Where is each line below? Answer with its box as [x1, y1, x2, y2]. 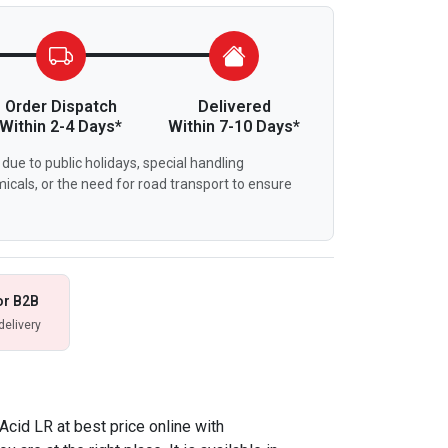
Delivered [197, 97, 271, 116]
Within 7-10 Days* [168, 117, 301, 136]
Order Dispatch [4, 97, 117, 116]
